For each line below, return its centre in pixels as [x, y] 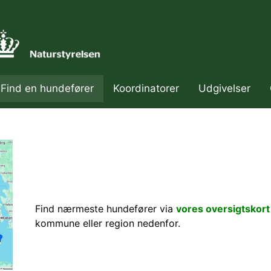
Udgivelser [224, 89]
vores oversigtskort [223, 209]
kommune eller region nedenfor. [108, 224]
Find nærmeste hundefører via [106, 209]
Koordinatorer [146, 89]
